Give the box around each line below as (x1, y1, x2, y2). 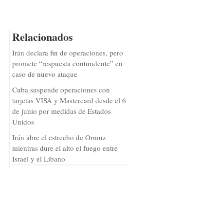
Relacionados (12, 29, 73, 45)
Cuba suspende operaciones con (12, 85, 110, 94)
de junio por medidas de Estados (12, 106, 111, 116)
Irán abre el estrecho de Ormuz (12, 132, 106, 142)
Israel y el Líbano (12, 154, 65, 163)
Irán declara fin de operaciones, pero (12, 48, 123, 57)
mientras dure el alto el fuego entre (12, 143, 118, 153)
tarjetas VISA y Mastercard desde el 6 (12, 95, 126, 105)
